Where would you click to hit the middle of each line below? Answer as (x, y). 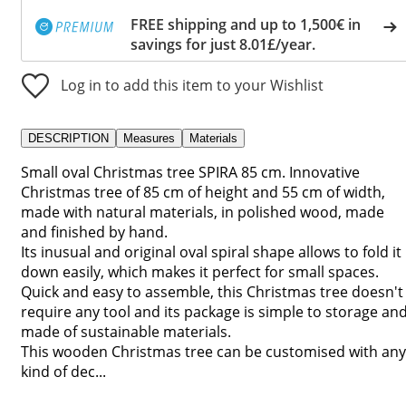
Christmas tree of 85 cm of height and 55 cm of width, (203, 192)
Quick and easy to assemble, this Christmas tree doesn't (212, 291)
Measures (149, 138)
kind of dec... (63, 371)
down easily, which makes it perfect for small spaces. (200, 271)
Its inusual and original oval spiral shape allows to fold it (211, 251)
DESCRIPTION (68, 138)
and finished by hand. (94, 232)
